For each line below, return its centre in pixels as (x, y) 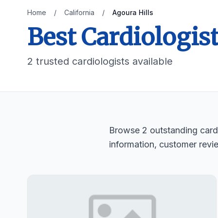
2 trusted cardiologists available (100, 61)
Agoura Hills (133, 12)
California (79, 12)
